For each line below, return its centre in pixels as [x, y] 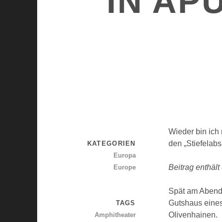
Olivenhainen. [193, 215]
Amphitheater [115, 215]
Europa [124, 156]
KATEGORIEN [111, 144]
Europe [124, 167]
